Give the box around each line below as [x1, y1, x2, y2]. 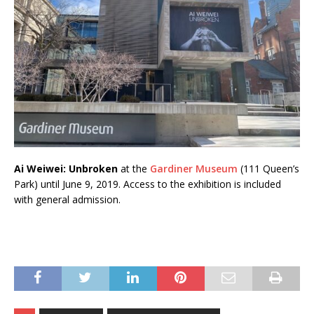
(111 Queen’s [238, 162, 299, 176]
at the [118, 162, 150, 176]
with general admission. [14, 193, 121, 207]
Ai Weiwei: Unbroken [14, 162, 118, 176]
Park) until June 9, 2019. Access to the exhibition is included [14, 177, 281, 191]
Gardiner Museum [150, 162, 238, 176]
